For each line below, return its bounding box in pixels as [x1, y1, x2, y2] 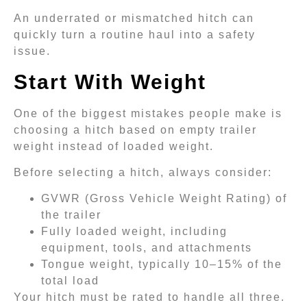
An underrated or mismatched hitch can [14, 12, 254, 25]
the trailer [41, 209, 101, 221]
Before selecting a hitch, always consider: [14, 166, 272, 178]
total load [41, 275, 99, 287]
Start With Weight [14, 70, 213, 93]
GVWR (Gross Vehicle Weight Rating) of [41, 193, 287, 205]
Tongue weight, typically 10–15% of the [41, 258, 282, 271]
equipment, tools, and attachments [41, 242, 252, 254]
